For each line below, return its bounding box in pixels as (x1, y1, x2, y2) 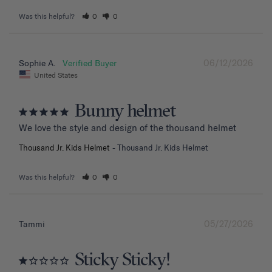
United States (34, 70, 78, 80)
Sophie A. (19, 58, 56, 69)
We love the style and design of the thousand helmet (19, 121, 236, 134)
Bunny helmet (75, 99, 175, 124)
